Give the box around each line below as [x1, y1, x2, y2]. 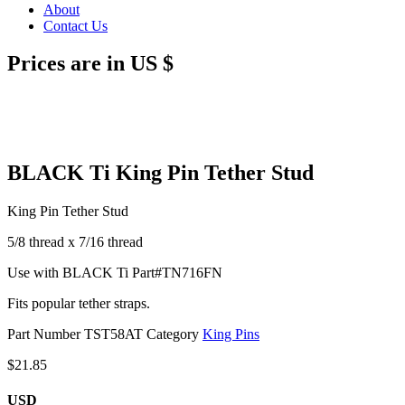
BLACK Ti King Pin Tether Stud [7, 161, 314, 185]
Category [146, 326, 199, 343]
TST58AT [84, 326, 146, 343]
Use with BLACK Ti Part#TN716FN [7, 265, 222, 281]
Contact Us [43, 17, 108, 33]
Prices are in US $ [7, 52, 174, 76]
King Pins [202, 326, 259, 343]
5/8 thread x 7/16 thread [7, 234, 143, 250]
